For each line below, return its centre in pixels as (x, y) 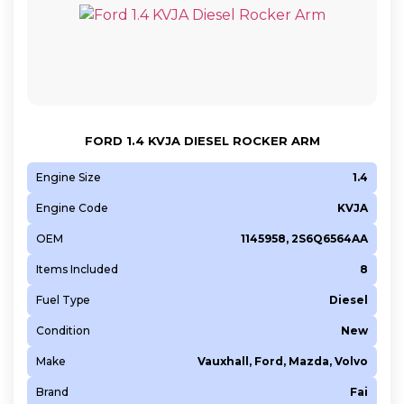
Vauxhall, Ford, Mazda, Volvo (283, 361)
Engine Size (69, 177)
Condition (63, 330)
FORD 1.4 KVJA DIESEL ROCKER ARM (202, 140)
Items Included (77, 269)
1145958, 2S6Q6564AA (304, 238)
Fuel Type (63, 299)
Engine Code (72, 207)
